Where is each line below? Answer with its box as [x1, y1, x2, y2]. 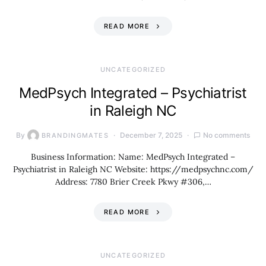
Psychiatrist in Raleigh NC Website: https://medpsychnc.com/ [12, 164, 254, 175]
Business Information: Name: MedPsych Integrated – [31, 151, 235, 162]
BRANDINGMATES [42, 131, 109, 140]
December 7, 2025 [119, 131, 182, 140]
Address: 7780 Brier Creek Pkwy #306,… [55, 176, 211, 187]
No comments [202, 131, 250, 140]
